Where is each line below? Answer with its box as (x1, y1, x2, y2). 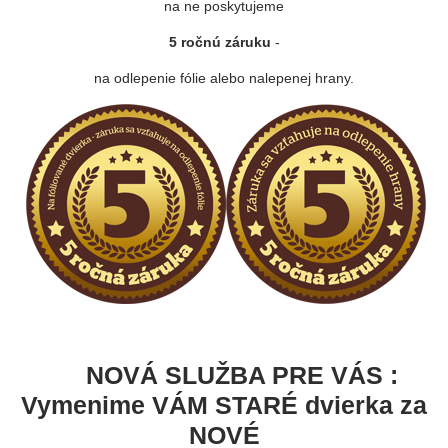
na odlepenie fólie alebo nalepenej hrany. (94, 69, 354, 86)
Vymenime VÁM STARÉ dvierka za (21, 391, 427, 419)
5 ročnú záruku (168, 33, 271, 50)
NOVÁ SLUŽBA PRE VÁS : (43, 361, 405, 389)
